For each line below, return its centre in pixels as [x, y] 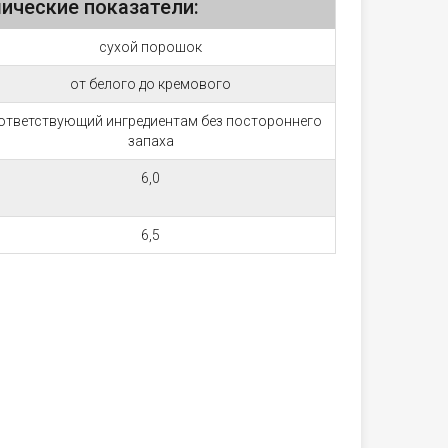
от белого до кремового [150, 84]
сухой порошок [150, 47]
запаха [150, 141]
